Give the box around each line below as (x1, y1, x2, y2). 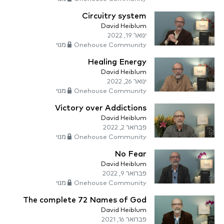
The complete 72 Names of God (23, 196, 146, 204)
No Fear (114, 150, 146, 158)
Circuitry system (82, 12, 146, 20)
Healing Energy (87, 58, 146, 66)
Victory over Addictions (55, 104, 146, 112)
